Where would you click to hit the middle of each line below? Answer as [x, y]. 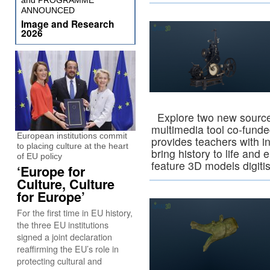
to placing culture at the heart [73, 146]
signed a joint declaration [64, 237]
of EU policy [39, 156]
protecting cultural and [59, 261]
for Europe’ [51, 197]
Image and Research [68, 24]
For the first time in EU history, [75, 212]
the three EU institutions [63, 224]
